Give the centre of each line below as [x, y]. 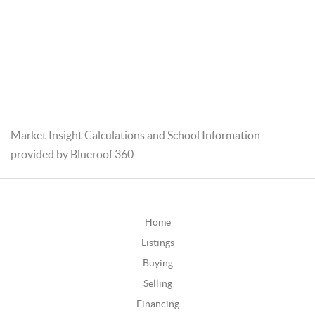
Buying [157, 263]
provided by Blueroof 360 [72, 154]
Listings [157, 242]
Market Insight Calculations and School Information [135, 135]
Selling [157, 283]
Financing [157, 303]
